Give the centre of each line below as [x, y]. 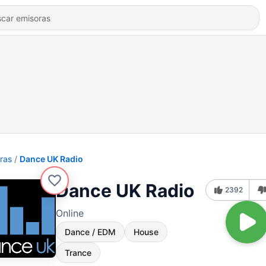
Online [70, 213]
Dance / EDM [90, 232]
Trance [78, 253]
